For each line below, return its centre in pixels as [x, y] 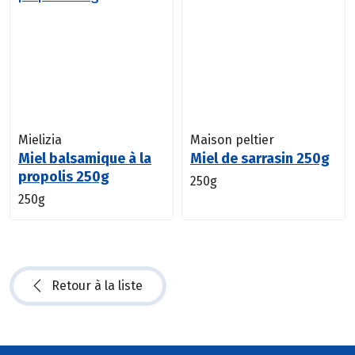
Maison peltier [232, 140]
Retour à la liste [97, 286]
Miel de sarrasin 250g [260, 159]
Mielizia [40, 140]
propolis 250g [64, 177]
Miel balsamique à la [85, 159]
